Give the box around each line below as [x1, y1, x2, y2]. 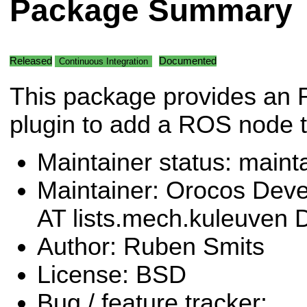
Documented [159, 55, 217, 66]
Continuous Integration [59, 56, 148, 66]
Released [10, 55, 52, 66]
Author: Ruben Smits [37, 233, 265, 261]
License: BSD [37, 261, 186, 289]
